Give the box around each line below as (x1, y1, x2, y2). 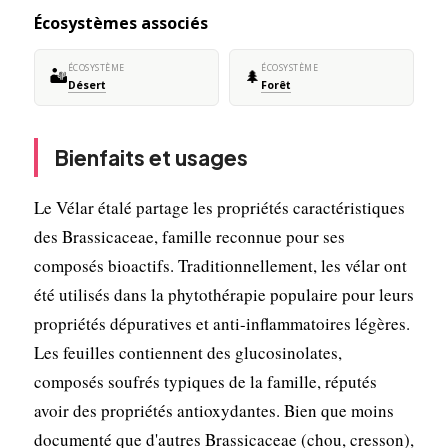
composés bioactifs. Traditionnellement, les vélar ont (33, 253, 407, 277)
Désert (67, 77, 106, 92)
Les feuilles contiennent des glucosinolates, (33, 340, 342, 364)
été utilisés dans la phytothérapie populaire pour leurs (33, 282, 414, 306)
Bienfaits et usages (53, 143, 248, 171)
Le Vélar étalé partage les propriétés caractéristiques (33, 195, 405, 219)
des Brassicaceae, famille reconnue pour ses (33, 224, 345, 248)
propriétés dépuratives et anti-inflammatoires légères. (33, 311, 410, 335)
